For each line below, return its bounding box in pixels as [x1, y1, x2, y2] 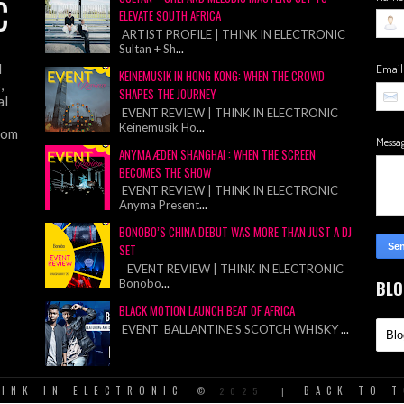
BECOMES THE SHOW [119, 162, 212, 181]
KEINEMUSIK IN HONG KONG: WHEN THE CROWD [119, 67, 326, 86]
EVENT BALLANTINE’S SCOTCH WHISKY [119, 321, 342, 336]
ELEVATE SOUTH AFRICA [119, 6, 222, 25]
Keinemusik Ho [119, 119, 197, 134]
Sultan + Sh [119, 41, 177, 56]
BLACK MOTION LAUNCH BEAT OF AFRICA [119, 301, 296, 320]
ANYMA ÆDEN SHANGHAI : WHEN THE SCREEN [119, 144, 317, 163]
